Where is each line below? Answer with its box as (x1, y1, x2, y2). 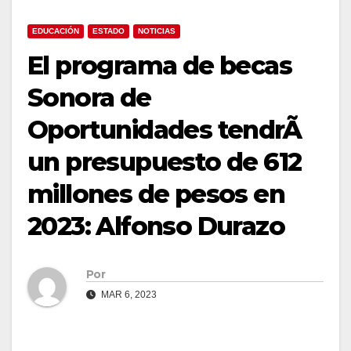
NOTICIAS (138, 26, 175, 35)
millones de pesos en (27, 178, 284, 209)
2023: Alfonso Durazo (27, 210, 284, 241)
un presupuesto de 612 (27, 146, 302, 177)
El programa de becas (27, 49, 291, 81)
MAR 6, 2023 (99, 289, 157, 301)
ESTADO (92, 26, 125, 35)
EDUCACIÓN (32, 26, 79, 35)
